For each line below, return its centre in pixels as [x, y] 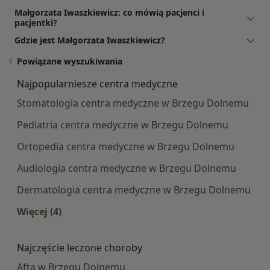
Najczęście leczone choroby [80, 247]
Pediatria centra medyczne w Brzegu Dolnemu [123, 124]
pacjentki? [36, 22]
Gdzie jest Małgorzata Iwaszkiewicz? [90, 40]
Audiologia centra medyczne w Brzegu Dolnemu [127, 168]
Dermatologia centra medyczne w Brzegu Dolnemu [134, 190]
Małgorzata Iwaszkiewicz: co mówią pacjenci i [109, 12]
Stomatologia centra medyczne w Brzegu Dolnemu [133, 103]
